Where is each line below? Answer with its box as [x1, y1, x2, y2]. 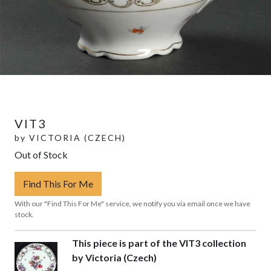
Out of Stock [15, 148, 68, 160]
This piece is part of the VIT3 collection [71, 237, 246, 249]
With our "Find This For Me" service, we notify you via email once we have [15, 198, 250, 208]
